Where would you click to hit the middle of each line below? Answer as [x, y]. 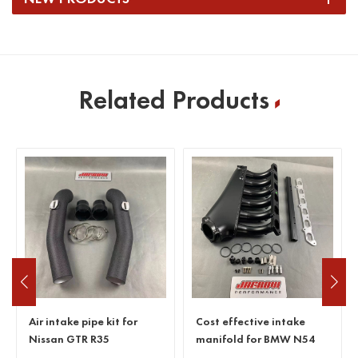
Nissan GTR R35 [69, 338]
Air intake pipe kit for [83, 321]
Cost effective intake [251, 321]
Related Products [173, 99]
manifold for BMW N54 [255, 338]
